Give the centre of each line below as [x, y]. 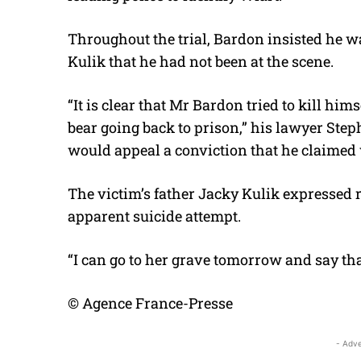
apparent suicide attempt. [154, 216]
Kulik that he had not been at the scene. [201, 62]
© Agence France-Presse [150, 303]
